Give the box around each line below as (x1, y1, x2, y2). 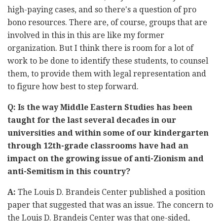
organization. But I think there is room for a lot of (7, 43, 193, 53)
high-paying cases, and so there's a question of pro (7, 4, 196, 14)
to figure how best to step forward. (7, 81, 139, 91)
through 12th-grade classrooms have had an (7, 141, 188, 150)
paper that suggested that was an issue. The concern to (7, 200, 213, 210)
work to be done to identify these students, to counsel (7, 56, 208, 66)
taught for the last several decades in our (7, 115, 176, 125)
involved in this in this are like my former (7, 30, 164, 40)
